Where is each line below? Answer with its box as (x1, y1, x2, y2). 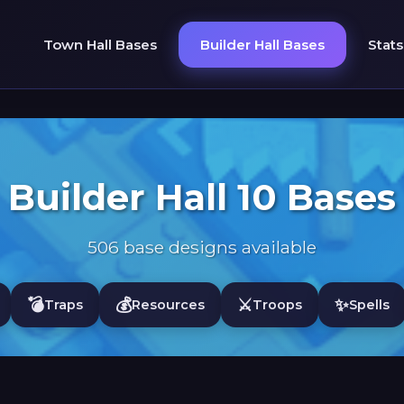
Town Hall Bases (42, 35, 157, 53)
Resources (132, 296, 205, 313)
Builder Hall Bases (199, 35, 325, 53)
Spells (349, 296, 390, 313)
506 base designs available (87, 236, 317, 258)
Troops (252, 296, 302, 313)
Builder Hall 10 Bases (8, 175, 396, 219)
